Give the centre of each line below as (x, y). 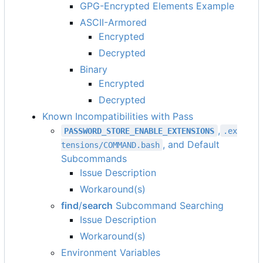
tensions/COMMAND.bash (110, 145)
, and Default (193, 144)
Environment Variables (111, 252)
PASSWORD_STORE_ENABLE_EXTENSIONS (139, 131)
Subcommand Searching (168, 205)
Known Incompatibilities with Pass (118, 116)
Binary (94, 69)
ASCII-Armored (113, 22)
